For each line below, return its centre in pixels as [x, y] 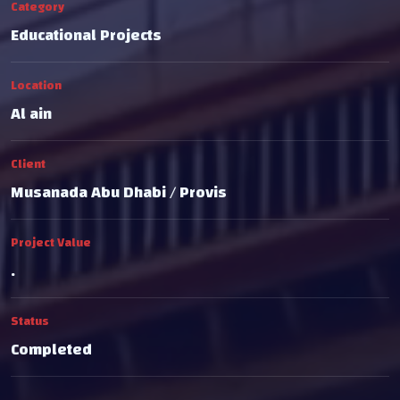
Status [30, 321]
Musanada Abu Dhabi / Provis [119, 192]
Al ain [31, 114]
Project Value [51, 243]
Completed [51, 350]
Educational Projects [86, 35]
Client [28, 164]
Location [36, 86]
